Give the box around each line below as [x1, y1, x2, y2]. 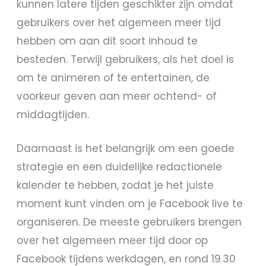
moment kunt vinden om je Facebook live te [17, 197, 243, 211]
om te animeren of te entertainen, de [17, 71, 210, 85]
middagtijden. [17, 107, 90, 122]
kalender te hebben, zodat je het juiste [17, 178, 214, 193]
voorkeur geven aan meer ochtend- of [17, 89, 217, 104]
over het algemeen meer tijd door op [17, 233, 208, 248]
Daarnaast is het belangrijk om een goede [17, 141, 235, 156]
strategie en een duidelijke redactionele [17, 160, 223, 175]
